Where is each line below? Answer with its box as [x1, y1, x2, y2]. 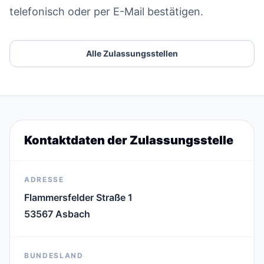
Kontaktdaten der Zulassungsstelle [24, 133, 233, 147]
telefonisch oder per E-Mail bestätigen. [9, 5, 203, 18]
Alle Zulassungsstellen [86, 48, 178, 58]
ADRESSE [24, 175, 64, 184]
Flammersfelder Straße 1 [24, 192, 133, 203]
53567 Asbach [24, 208, 90, 220]
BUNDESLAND [24, 251, 84, 260]
